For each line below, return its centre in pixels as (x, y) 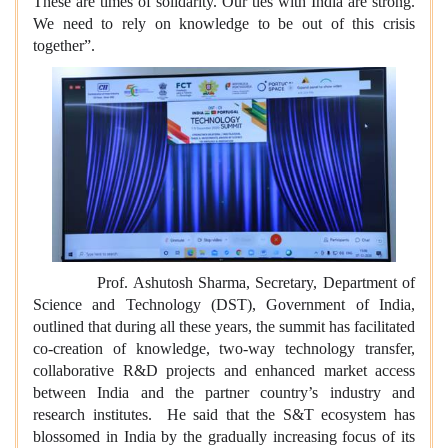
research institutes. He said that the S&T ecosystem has (224, 414)
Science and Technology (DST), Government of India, (224, 304)
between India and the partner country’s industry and (224, 392)
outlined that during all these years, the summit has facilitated (224, 326)
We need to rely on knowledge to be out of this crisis (224, 24)
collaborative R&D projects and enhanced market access (224, 370)
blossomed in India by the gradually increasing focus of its (224, 436)
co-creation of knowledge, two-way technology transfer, (224, 348)
